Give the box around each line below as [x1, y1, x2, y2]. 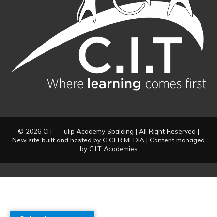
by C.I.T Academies [79, 144, 138, 153]
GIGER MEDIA [103, 136, 144, 144]
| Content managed [144, 136, 205, 144]
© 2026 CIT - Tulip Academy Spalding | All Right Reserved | [18, 127, 199, 136]
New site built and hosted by [12, 136, 103, 144]
